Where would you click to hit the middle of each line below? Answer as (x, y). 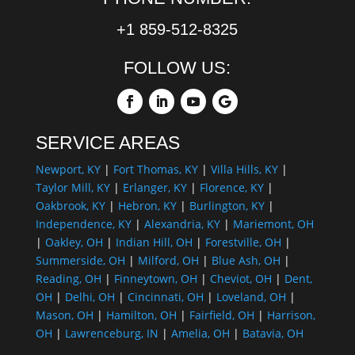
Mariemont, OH (273, 223)
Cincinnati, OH (165, 296)
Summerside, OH (80, 260)
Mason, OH (64, 315)
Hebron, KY (147, 205)
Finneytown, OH (155, 278)
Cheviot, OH (240, 278)
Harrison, (291, 315)
